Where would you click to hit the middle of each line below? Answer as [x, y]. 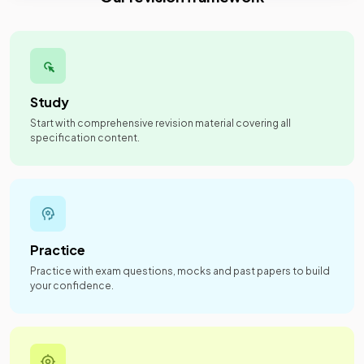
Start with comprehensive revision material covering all [160, 123]
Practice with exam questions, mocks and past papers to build [180, 271]
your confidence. [72, 286]
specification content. [85, 138]
